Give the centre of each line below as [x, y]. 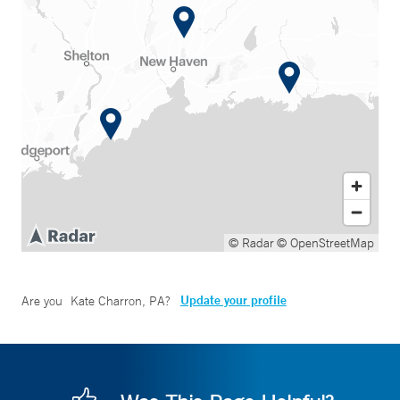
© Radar [251, 243]
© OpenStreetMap [325, 243]
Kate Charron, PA [117, 301]
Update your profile [233, 300]
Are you [44, 301]
